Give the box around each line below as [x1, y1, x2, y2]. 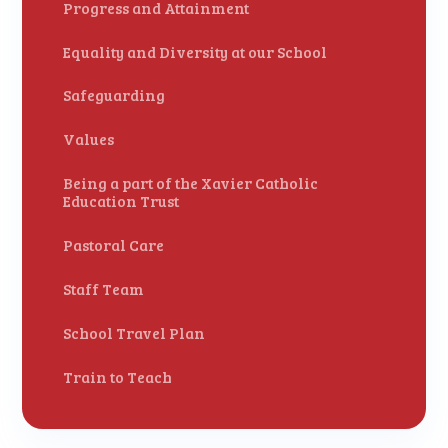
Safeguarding [63, 85, 166, 106]
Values [63, 129, 115, 150]
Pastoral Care [63, 235, 165, 255]
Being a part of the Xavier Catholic [63, 173, 319, 194]
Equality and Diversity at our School [63, 41, 328, 62]
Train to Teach [63, 366, 173, 387]
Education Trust [63, 191, 180, 212]
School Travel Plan [63, 322, 206, 343]
